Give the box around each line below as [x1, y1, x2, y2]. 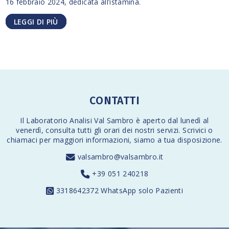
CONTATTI [89, 94, 140, 107]
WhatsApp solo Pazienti [101, 186, 184, 196]
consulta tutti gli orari [45, 125, 120, 135]
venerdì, [16, 125, 46, 135]
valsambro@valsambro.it [77, 152, 164, 162]
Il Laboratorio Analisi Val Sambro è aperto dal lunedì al [20, 116, 209, 126]
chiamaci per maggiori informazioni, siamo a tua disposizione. [7, 135, 222, 145]
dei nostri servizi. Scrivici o [120, 125, 213, 135]
